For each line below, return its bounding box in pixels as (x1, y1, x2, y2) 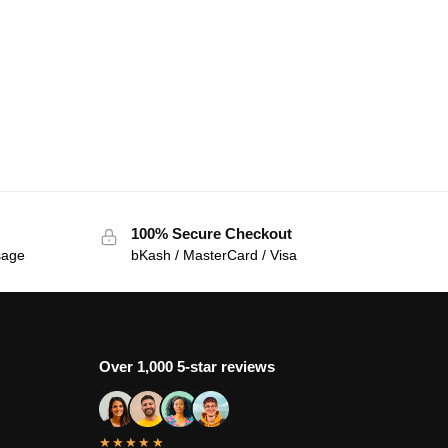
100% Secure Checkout (130, 224, 292, 242)
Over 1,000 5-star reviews (98, 358, 275, 376)
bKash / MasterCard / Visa (130, 247, 297, 264)
